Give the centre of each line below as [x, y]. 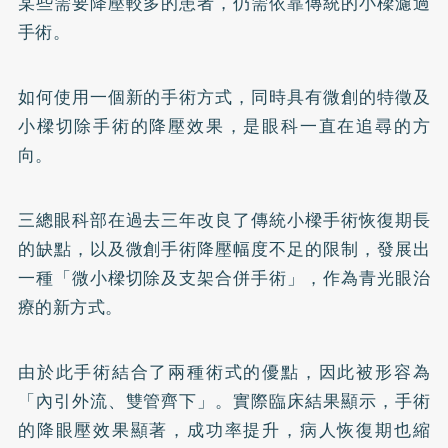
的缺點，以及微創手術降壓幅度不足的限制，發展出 [224, 248]
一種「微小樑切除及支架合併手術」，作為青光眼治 [224, 277]
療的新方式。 [70, 306]
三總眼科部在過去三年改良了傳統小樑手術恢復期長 [224, 219]
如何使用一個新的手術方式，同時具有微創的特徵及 [224, 96]
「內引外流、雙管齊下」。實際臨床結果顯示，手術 [224, 400]
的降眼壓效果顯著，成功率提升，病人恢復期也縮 [224, 429]
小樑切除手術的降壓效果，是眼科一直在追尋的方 [224, 125]
